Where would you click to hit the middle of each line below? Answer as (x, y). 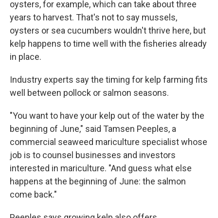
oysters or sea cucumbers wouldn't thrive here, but (108, 30)
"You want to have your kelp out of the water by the (107, 115)
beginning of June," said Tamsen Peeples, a (93, 128)
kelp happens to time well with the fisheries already (108, 43)
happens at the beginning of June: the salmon (98, 181)
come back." (33, 194)
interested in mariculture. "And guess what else (101, 168)
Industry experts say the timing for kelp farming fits (109, 79)
